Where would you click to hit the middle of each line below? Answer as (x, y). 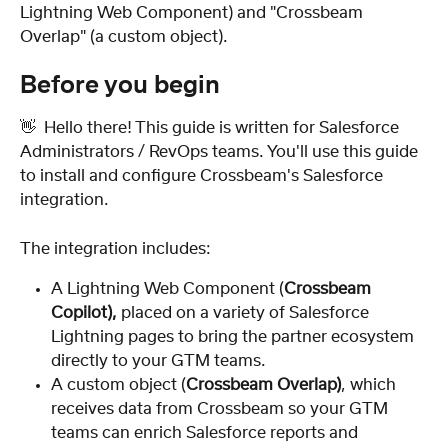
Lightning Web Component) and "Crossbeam (193, 12)
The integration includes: (115, 248)
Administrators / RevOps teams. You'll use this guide (221, 152)
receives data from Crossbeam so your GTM (221, 409)
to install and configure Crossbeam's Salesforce (203, 176)
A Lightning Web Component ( (167, 289)
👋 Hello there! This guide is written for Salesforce (211, 128)
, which (370, 385)
